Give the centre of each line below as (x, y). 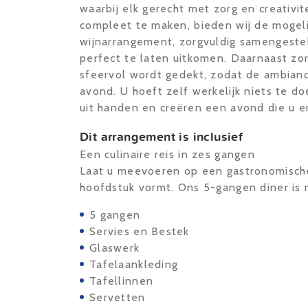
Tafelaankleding (134, 264)
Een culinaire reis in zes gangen (167, 154)
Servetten (118, 297)
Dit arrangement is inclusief (162, 136)
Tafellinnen (122, 280)
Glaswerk (115, 247)
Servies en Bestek (140, 231)
